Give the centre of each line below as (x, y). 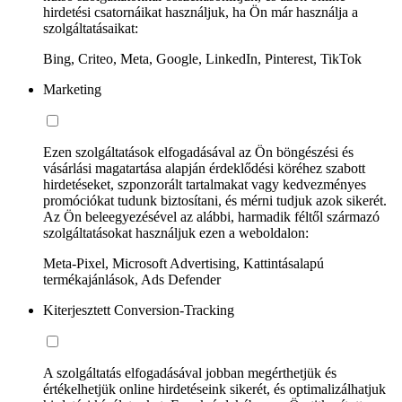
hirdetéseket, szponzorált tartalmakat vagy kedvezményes (205, 184)
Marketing (72, 89)
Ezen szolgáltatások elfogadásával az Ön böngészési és (198, 152)
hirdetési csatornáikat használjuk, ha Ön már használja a (201, 12)
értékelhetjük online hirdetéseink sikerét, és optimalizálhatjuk (214, 389)
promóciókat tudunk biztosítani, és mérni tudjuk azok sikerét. (215, 200)
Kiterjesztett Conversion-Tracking (139, 310)
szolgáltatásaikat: (91, 28)
